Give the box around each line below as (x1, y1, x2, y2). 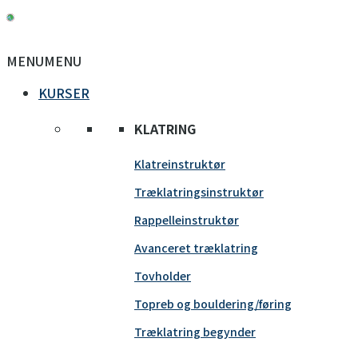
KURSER (38, 83, 89, 102)
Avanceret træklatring (134, 239, 258, 256)
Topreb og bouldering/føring (134, 295, 292, 312)
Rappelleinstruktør (134, 211, 239, 228)
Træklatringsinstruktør (134, 183, 264, 200)
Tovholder (134, 267, 191, 284)
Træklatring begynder (134, 323, 256, 340)
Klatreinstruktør (134, 155, 225, 172)
